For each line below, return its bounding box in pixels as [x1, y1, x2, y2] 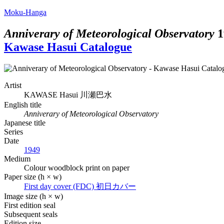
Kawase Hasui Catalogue [4, 40, 132, 53]
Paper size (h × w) [4, 172, 61, 181]
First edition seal [4, 200, 55, 209]
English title [4, 100, 41, 109]
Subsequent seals [4, 209, 57, 218]
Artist [4, 80, 21, 89]
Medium [4, 154, 30, 163]
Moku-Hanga [4, 8, 46, 16]
